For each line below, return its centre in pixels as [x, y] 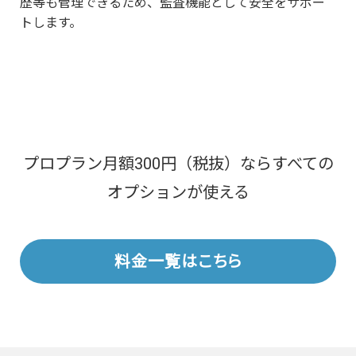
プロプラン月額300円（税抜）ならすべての [178, 164]
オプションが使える [178, 193]
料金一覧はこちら [178, 261]
